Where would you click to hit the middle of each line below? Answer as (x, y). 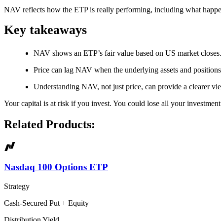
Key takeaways (45, 30)
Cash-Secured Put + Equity (46, 203)
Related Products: (50, 124)
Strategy (17, 186)
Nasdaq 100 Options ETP (56, 167)
